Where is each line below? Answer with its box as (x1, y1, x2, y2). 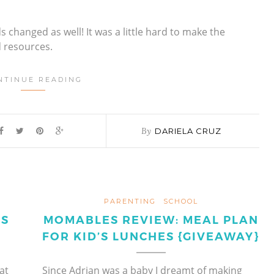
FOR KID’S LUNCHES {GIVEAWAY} (42, 229, 259, 244)
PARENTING (103, 196, 156, 206)
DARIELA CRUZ (154, 125, 221, 136)
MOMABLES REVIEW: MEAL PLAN (43, 212, 259, 228)
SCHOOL (163, 196, 198, 206)
